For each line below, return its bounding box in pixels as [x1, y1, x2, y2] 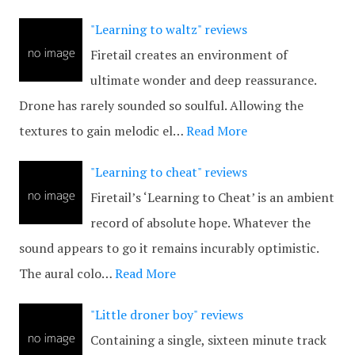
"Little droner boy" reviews [90, 306, 243, 323]
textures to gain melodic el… [19, 122, 183, 139]
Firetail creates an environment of [90, 46, 288, 63]
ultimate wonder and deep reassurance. [90, 71, 316, 89]
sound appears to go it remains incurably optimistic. [19, 239, 319, 257]
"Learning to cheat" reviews [90, 163, 247, 181]
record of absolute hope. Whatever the [90, 214, 311, 231]
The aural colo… [19, 265, 112, 282]
